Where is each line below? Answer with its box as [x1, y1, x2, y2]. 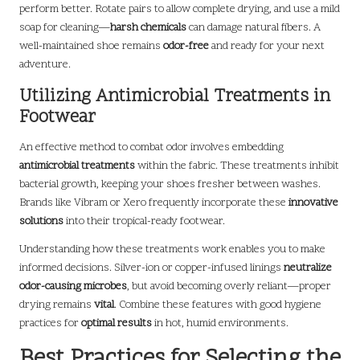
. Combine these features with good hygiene [114, 297, 321, 313]
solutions [19, 213, 63, 229]
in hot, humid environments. [152, 315, 288, 331]
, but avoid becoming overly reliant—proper [127, 278, 331, 294]
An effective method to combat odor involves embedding [19, 139, 284, 155]
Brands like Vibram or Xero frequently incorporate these [19, 194, 288, 211]
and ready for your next [209, 38, 325, 54]
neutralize [284, 260, 332, 276]
